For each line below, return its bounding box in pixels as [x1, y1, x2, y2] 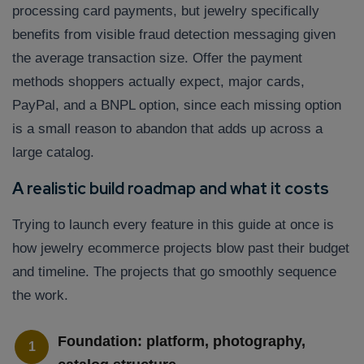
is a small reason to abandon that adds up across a [12, 121, 323, 137]
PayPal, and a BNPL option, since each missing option [12, 97, 341, 114]
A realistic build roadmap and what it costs [12, 178, 329, 200]
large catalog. [12, 145, 94, 161]
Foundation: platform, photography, [58, 333, 305, 350]
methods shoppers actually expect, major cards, [12, 74, 305, 90]
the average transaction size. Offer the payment [12, 50, 302, 67]
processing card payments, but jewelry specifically [12, 3, 319, 19]
